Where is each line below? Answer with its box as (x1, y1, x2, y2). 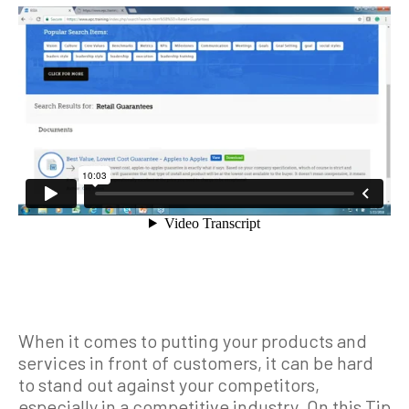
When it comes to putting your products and (18, 330, 367, 351)
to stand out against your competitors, (18, 373, 320, 395)
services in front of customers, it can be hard (18, 351, 373, 373)
